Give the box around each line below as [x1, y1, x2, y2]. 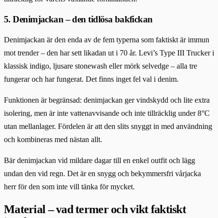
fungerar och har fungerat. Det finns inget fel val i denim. [4, 75, 179, 84]
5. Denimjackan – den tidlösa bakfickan [4, 14, 153, 24]
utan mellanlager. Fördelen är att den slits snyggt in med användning [4, 122, 212, 131]
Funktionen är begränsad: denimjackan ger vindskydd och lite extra [4, 96, 210, 105]
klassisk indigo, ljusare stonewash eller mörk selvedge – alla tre [4, 62, 197, 71]
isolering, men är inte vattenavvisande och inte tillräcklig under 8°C [4, 109, 210, 118]
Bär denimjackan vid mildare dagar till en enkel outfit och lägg [4, 156, 195, 165]
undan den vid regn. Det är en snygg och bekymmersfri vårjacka [4, 169, 201, 178]
